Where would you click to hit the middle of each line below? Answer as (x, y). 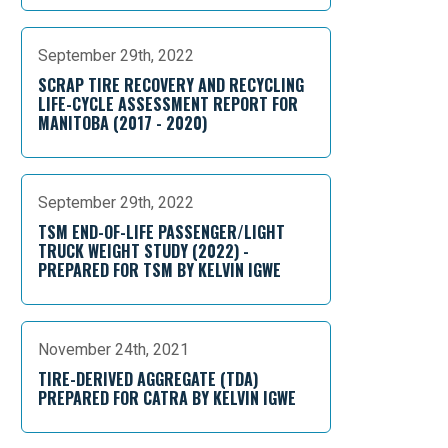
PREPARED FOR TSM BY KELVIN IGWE (159, 270)
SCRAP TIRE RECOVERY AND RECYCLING (171, 85)
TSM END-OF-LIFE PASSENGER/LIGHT (161, 232)
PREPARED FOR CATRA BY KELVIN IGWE (167, 398)
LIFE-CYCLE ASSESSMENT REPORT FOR (168, 104)
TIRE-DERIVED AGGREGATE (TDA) (148, 379)
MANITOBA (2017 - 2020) (122, 123)
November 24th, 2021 (113, 349)
